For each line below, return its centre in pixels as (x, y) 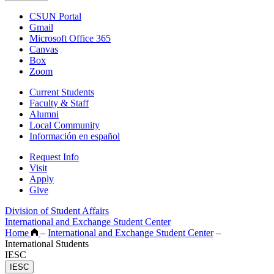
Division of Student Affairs (57, 210)
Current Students (62, 92)
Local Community (65, 125)
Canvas (44, 49)
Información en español (75, 136)
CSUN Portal (55, 16)
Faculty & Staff (59, 103)
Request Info (54, 157)
